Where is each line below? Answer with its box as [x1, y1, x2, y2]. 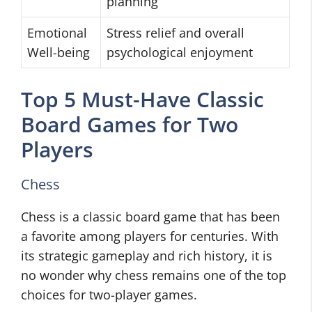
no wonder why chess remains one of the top [21, 267, 286, 283]
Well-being [27, 44, 90, 61]
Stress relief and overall [107, 24, 244, 41]
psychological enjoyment [107, 44, 253, 61]
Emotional [27, 24, 87, 41]
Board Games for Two [21, 110, 238, 139]
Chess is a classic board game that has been [21, 208, 280, 225]
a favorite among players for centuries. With [21, 228, 279, 244]
